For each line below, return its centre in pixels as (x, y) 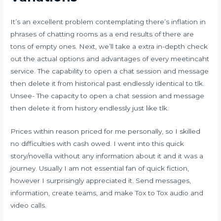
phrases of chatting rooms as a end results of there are (102, 34)
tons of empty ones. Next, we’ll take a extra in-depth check (109, 46)
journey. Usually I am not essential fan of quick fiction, (100, 168)
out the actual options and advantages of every (91, 58)
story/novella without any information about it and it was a (107, 156)
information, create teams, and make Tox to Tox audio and (107, 193)
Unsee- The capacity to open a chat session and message (108, 95)
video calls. (29, 205)
